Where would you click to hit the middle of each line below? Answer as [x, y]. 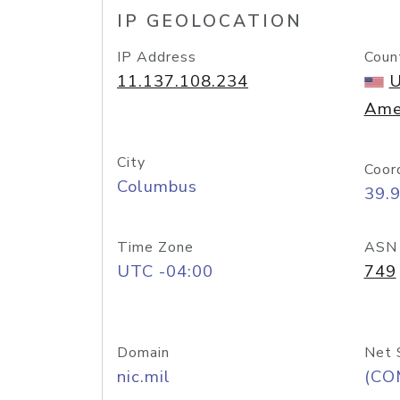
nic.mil [144, 377]
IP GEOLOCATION [210, 21]
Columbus [157, 187]
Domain [143, 353]
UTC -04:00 [165, 271]
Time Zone [155, 247]
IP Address [157, 57]
